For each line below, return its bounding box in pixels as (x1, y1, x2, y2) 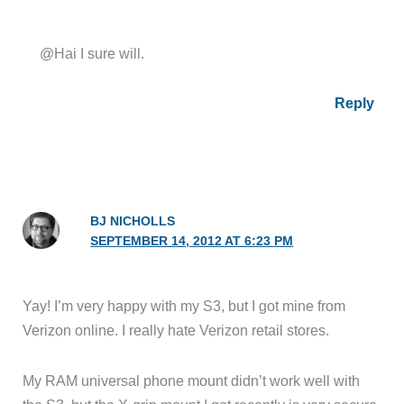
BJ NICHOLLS (90, 215, 176, 229)
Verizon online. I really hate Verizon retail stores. (23, 321, 330, 338)
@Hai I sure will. (40, 44, 145, 61)
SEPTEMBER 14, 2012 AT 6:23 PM (90, 234, 294, 249)
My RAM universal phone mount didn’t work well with (23, 372, 361, 389)
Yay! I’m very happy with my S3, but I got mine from (23, 297, 346, 314)
